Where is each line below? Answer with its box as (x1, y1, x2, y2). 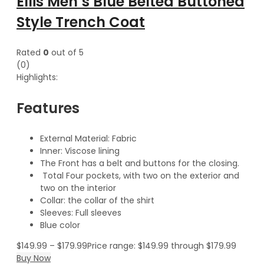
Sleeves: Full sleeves (40, 206, 121, 219)
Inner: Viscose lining (40, 144, 120, 157)
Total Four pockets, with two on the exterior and (40, 169, 239, 181)
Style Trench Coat (16, 12, 145, 32)
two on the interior (40, 181, 116, 194)
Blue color (40, 219, 80, 231)
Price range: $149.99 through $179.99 (87, 239, 236, 252)
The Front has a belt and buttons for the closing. (40, 157, 239, 169)
